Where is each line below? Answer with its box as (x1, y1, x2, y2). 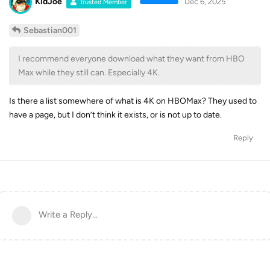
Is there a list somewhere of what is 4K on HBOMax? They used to (9, 95, 257, 106)
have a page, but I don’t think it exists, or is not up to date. (9, 109, 222, 120)
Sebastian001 (24, 25, 77, 36)
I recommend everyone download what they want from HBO (18, 53, 245, 64)
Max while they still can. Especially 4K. (18, 67, 160, 78)
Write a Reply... (39, 209, 98, 221)
